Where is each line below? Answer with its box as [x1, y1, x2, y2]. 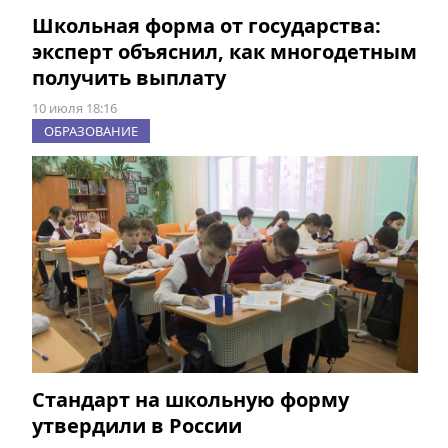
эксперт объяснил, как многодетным [32, 38, 417, 66]
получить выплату [32, 64, 226, 92]
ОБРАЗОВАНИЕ [44, 122, 138, 141]
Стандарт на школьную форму [32, 386, 349, 414]
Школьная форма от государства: [32, 12, 381, 40]
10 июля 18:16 [32, 99, 117, 118]
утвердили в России [32, 412, 242, 440]
